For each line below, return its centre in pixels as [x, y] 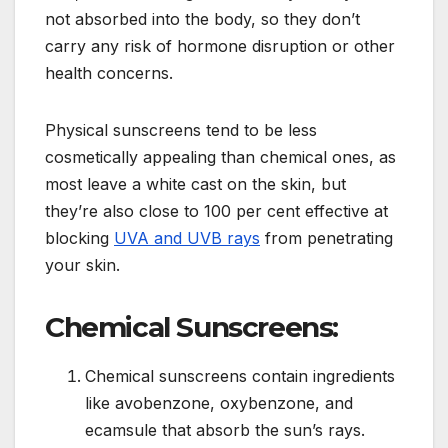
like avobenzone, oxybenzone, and [219, 402]
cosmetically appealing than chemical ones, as [220, 156]
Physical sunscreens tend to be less [181, 129]
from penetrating [326, 237]
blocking [79, 237]
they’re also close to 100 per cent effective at [216, 210]
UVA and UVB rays [187, 237]
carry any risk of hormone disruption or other [220, 45]
